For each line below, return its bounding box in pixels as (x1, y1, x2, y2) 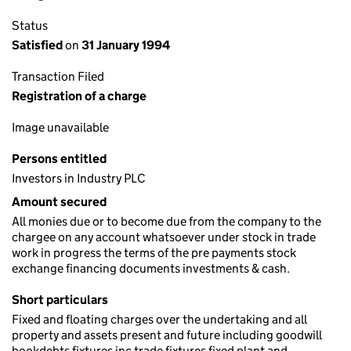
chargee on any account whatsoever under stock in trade (12, 230, 316, 244)
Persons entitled (12, 151, 107, 166)
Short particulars (12, 292, 108, 307)
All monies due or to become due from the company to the (12, 214, 321, 229)
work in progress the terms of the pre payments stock (12, 245, 296, 260)
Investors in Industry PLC (12, 171, 146, 186)
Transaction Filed (12, 69, 104, 84)
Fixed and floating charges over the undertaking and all (12, 312, 307, 327)
